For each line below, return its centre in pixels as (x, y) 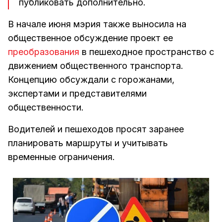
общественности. (46, 107)
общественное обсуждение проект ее (90, 38)
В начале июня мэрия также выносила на (97, 24)
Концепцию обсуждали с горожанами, (91, 80)
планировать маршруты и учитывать (88, 143)
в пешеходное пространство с (147, 52)
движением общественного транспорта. (96, 66)
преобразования (44, 52)
